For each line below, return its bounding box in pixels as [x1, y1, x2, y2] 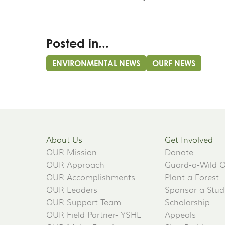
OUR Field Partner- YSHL [46, 210, 141, 221]
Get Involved [165, 135, 213, 146]
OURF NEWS [152, 58, 195, 69]
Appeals [165, 210, 196, 221]
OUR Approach [46, 160, 104, 171]
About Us [46, 135, 82, 146]
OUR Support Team [46, 198, 121, 208]
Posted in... [46, 36, 109, 51]
